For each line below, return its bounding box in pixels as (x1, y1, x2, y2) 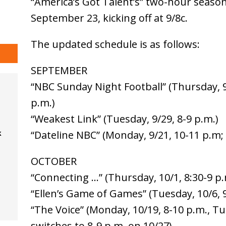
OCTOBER (30, 154, 77, 168)
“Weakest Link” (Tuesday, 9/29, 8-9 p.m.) (30, 112, 218, 126)
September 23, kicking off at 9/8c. (30, 11, 188, 25)
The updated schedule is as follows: (30, 37, 200, 51)
